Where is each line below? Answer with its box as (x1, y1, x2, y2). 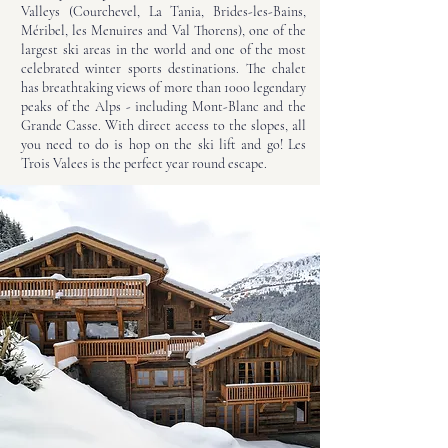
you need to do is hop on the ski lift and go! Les (21, 136, 306, 153)
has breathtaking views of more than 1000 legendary (21, 79, 306, 96)
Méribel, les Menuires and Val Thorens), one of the (21, 22, 306, 39)
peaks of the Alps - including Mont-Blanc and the (21, 98, 306, 115)
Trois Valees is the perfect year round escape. (21, 155, 267, 172)
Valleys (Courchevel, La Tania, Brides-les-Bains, (21, 3, 306, 20)
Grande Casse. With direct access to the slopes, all (21, 117, 306, 134)
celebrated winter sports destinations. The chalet (21, 60, 306, 77)
